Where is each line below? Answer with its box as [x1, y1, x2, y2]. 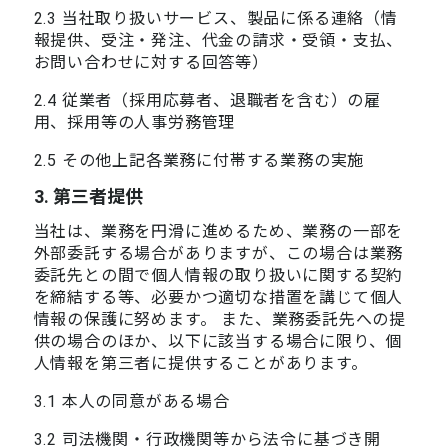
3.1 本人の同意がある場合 [33, 391, 230, 411]
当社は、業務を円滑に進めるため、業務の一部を [33, 221, 404, 241]
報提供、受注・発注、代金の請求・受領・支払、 [33, 30, 404, 50]
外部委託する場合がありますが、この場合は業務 [33, 243, 404, 263]
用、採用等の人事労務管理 [33, 112, 236, 132]
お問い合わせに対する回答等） [33, 52, 269, 72]
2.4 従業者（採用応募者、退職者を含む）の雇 [33, 90, 381, 110]
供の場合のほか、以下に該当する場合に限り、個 [33, 331, 403, 351]
